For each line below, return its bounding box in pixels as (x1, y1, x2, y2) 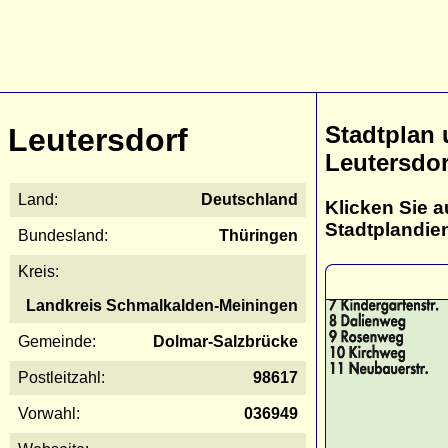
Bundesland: (18, 226, 108, 244)
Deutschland (201, 190, 298, 208)
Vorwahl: (18, 404, 80, 422)
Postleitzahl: (18, 368, 105, 386)
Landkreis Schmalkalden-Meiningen (26, 296, 298, 314)
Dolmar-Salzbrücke (153, 332, 298, 350)
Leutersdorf (8, 122, 188, 159)
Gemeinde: (18, 332, 96, 350)
